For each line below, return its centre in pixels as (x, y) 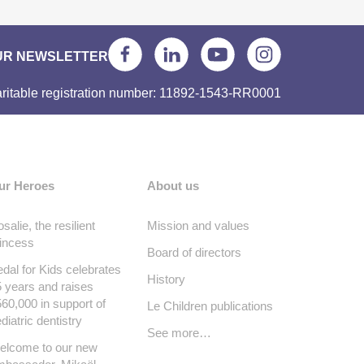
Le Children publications (210, 306)
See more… (179, 333)
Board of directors (194, 252)
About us (173, 186)
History (166, 279)
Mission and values (198, 225)
